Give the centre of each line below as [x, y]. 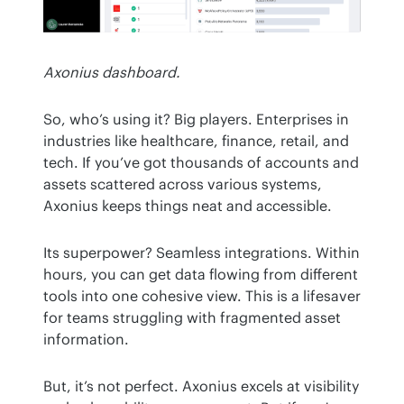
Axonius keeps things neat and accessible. [188, 206]
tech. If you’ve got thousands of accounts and [201, 163]
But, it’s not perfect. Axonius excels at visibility [201, 386]
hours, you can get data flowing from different [201, 275]
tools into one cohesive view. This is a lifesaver [202, 296]
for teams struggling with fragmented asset [192, 318]
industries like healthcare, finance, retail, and [196, 141]
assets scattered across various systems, [183, 184]
